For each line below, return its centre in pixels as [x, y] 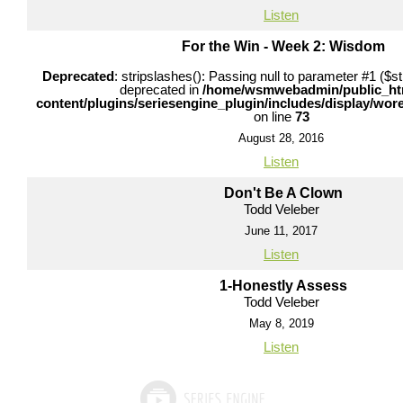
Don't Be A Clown [283, 193]
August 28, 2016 [281, 138]
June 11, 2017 [281, 230]
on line [274, 116]
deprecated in [161, 89]
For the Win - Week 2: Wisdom [283, 46]
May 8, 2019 [281, 323]
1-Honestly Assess [283, 285]
